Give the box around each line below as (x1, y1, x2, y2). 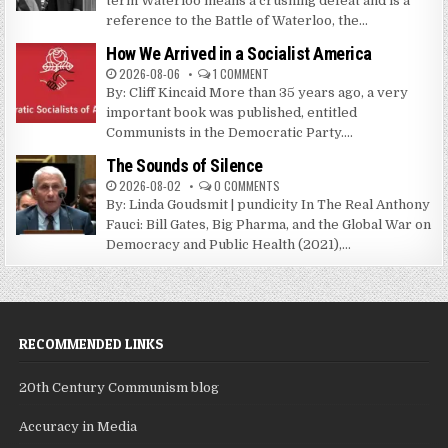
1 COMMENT (213, 64, 270, 82)
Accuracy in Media (19, 418, 138, 434)
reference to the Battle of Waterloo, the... (106, 12, 369, 28)
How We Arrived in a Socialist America (106, 42, 372, 64)
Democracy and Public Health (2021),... (106, 236, 352, 252)
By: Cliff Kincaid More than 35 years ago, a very (106, 84, 409, 100)
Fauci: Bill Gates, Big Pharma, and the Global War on (106, 216, 432, 232)
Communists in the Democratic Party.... (106, 124, 354, 140)
